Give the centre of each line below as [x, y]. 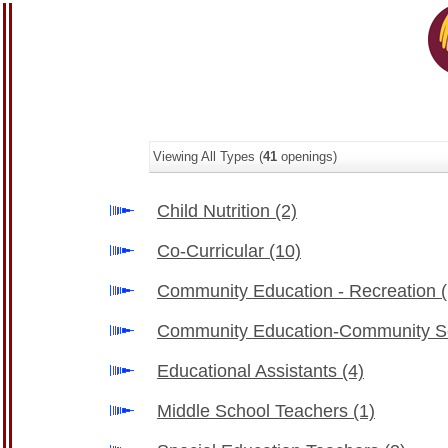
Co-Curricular [213, 251]
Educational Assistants [249, 371]
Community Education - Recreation [299, 291]
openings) [307, 156]
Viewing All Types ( [208, 156]
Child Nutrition [216, 211]
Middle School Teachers [255, 411]
